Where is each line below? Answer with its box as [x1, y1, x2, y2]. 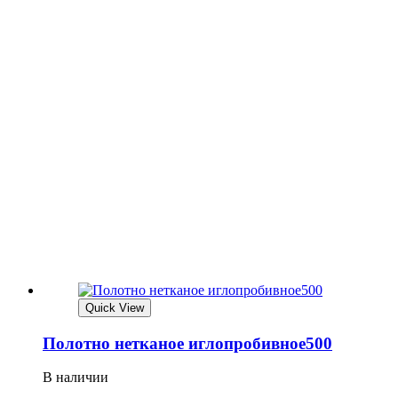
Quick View [85, 300, 144, 314]
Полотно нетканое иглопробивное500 [43, 333, 332, 353]
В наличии [43, 370, 108, 386]
